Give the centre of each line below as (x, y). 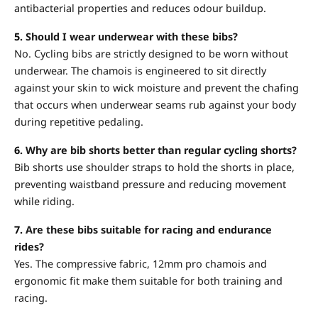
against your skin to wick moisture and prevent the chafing (157, 87)
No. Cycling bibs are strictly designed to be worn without (151, 53)
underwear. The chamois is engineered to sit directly (140, 70)
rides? (29, 246)
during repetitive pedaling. (79, 121)
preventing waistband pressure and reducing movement (150, 184)
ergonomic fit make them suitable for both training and (148, 280)
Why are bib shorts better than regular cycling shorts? (160, 150)
